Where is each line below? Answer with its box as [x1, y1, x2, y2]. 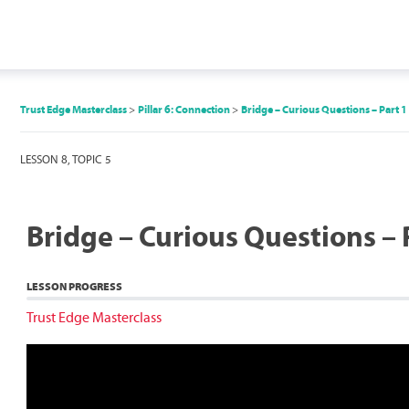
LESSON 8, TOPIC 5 [20, 152, 111, 167]
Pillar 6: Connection [138, 102, 232, 116]
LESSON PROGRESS [26, 279, 122, 293]
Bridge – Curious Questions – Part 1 [241, 102, 407, 116]
